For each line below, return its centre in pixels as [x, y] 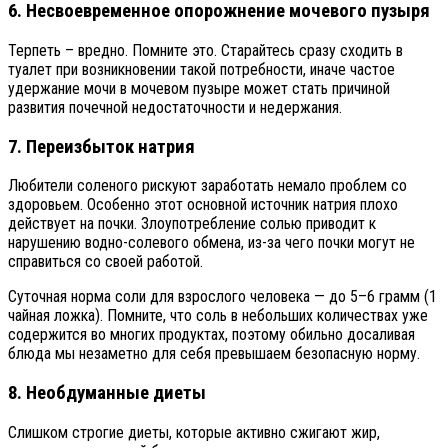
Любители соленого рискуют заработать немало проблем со [207, 186]
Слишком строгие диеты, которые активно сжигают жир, [194, 432]
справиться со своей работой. [105, 262]
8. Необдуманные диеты [107, 393]
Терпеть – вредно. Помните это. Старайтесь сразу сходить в [205, 50]
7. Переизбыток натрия [101, 146]
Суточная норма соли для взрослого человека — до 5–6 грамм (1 [222, 297]
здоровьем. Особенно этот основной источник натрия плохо [203, 205]
